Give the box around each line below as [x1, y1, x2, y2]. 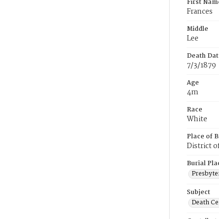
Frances [187, 6, 213, 18]
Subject [187, 187, 210, 197]
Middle [187, 24, 208, 34]
